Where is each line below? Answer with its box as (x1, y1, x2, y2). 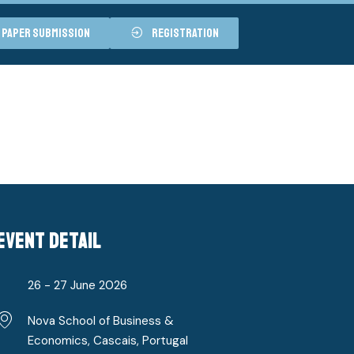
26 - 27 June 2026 (28, 277, 128, 293)
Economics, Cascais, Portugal (28, 333, 189, 348)
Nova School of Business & (28, 313, 175, 329)
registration (152, 25, 219, 41)
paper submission (2, 25, 90, 41)
